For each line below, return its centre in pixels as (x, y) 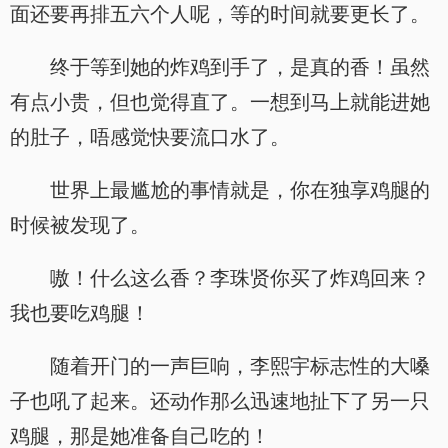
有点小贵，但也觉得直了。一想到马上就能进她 (220, 102)
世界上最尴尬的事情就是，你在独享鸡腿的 (240, 190)
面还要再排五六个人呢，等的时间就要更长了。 (220, 14)
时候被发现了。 (80, 225)
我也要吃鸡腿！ (80, 313)
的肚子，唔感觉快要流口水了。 (150, 137)
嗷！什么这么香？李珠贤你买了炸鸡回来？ (240, 278)
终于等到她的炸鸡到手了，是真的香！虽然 (240, 67)
